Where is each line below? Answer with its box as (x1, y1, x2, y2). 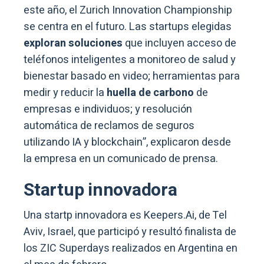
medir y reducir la (24, 84, 104, 101)
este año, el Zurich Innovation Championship (24, 2, 232, 18)
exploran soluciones (24, 35, 123, 51)
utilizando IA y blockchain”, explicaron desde (24, 134, 231, 150)
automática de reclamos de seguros (24, 117, 194, 134)
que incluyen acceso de (123, 35, 236, 51)
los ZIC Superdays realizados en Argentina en (24, 240, 237, 256)
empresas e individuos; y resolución (24, 101, 192, 117)
